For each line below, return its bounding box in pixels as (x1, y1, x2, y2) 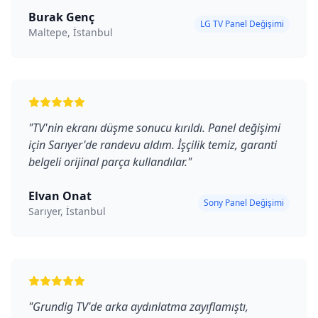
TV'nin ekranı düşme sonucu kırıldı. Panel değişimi (33, 120, 280, 136)
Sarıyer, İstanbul (28, 204, 106, 218)
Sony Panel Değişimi (204, 197, 284, 209)
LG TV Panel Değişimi (200, 18, 284, 30)
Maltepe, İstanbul (28, 26, 113, 39)
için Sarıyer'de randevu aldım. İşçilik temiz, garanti (28, 137, 277, 153)
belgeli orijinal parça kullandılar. (28, 154, 187, 170)
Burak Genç (28, 9, 94, 25)
